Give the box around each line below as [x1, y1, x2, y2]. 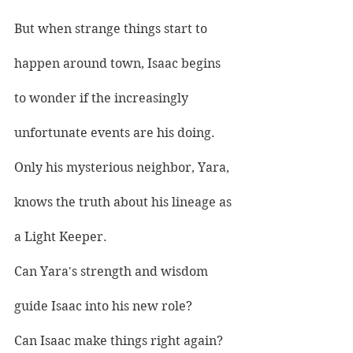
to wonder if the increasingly [14, 91, 191, 106]
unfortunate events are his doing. [14, 125, 215, 141]
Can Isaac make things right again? [14, 333, 223, 349]
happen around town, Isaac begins [14, 56, 224, 72]
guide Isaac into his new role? [14, 299, 192, 314]
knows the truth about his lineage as [14, 195, 235, 210]
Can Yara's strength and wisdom [14, 264, 211, 280]
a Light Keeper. [14, 229, 107, 245]
